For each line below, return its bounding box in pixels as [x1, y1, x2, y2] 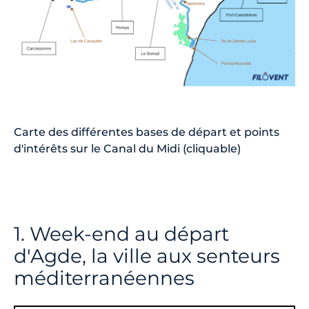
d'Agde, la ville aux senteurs [14, 244, 280, 268]
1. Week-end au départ [14, 222, 229, 246]
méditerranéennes [14, 266, 195, 290]
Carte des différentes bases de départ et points [14, 126, 279, 139]
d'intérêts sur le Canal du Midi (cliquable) [14, 142, 243, 156]
